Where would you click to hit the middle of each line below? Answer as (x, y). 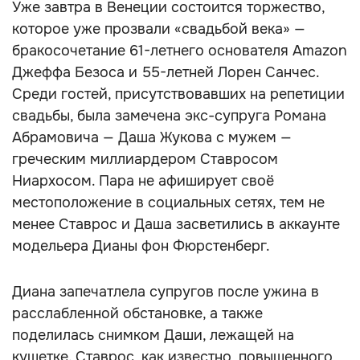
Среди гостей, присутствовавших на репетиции (178, 94)
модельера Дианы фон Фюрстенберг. (141, 246)
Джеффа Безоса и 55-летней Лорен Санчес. (166, 72)
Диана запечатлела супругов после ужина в (166, 292)
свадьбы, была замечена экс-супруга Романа (169, 116)
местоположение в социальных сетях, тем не (168, 202)
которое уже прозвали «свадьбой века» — (159, 29)
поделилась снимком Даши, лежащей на (153, 335)
